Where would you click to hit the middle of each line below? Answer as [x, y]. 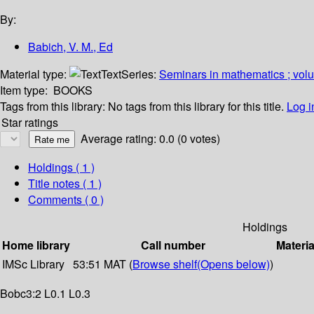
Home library [36, 245]
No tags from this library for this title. [196, 107]
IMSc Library [33, 264]
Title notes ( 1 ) [65, 184]
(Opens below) [233, 264]
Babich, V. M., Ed [70, 47]
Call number [173, 245]
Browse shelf [165, 264]
